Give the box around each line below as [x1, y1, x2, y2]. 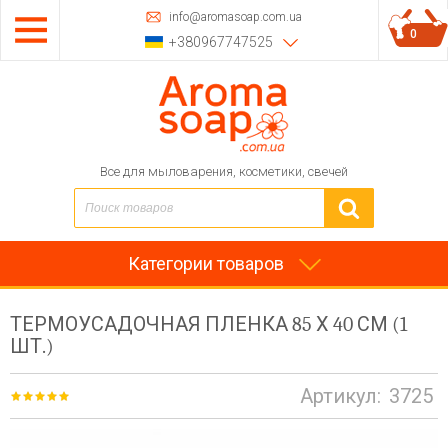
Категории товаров [127, 253, 284, 274]
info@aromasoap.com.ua [169, 9, 302, 24]
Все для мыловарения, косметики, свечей [100, 164, 348, 179]
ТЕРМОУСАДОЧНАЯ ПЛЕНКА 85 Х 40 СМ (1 [10, 313, 407, 336]
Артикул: [300, 384, 381, 408]
